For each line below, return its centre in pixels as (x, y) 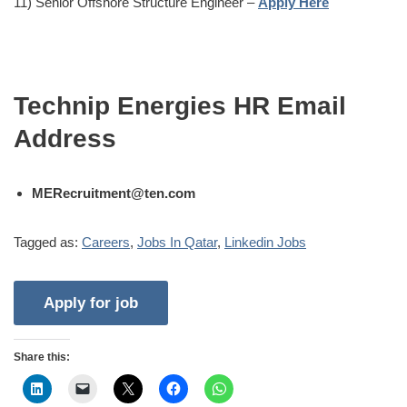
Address (65, 138)
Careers (106, 242)
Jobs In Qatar (177, 242)
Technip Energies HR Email (180, 105)
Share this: (42, 357)
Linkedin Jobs (265, 242)
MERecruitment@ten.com (114, 193)
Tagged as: (48, 242)
